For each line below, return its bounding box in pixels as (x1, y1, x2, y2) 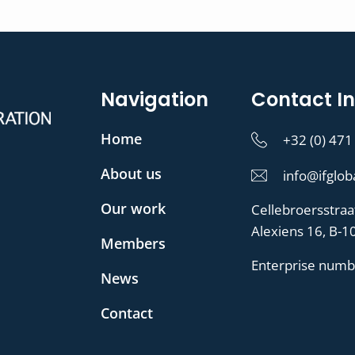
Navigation (101, 86, 209, 113)
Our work (101, 198, 166, 218)
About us (101, 163, 162, 183)
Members (101, 233, 166, 253)
